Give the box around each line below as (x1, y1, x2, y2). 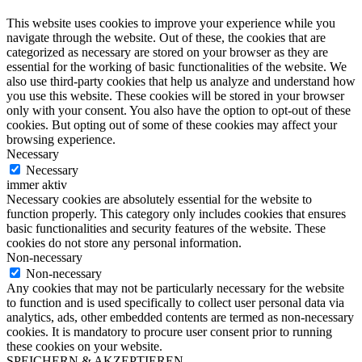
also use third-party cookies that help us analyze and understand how (6, 74, 356, 89)
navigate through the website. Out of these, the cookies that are (6, 31, 326, 45)
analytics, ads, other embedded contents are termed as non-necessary (6, 310, 354, 325)
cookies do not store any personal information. (6, 236, 242, 250)
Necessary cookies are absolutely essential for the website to (6, 192, 312, 207)
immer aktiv (6, 178, 67, 192)
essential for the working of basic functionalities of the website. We (6, 60, 347, 74)
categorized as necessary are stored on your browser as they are (6, 45, 328, 60)
